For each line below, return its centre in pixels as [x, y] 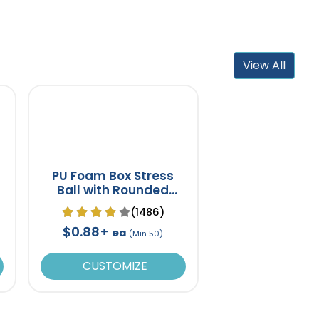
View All [265, 65]
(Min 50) [146, 233]
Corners [113, 204]
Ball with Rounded [113, 190]
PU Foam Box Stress [113, 176]
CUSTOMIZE [113, 266]
